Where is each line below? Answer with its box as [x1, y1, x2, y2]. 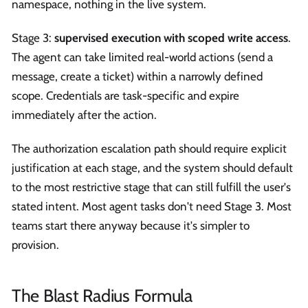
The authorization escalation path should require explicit [12, 142, 287, 156]
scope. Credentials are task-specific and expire [12, 88, 239, 102]
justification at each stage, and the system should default [12, 161, 293, 175]
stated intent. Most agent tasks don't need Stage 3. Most [12, 199, 291, 214]
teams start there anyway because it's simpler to [12, 219, 250, 233]
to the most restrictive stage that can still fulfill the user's [12, 180, 291, 195]
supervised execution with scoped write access [54, 30, 288, 45]
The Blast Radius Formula [12, 284, 192, 306]
